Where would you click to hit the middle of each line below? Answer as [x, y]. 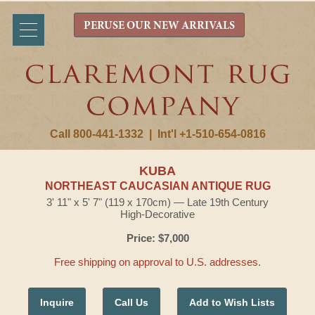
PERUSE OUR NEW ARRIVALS [159, 26]
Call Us [131, 302]
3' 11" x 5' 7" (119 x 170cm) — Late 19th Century [157, 202]
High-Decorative [157, 214]
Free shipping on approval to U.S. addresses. [157, 262]
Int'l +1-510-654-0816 [211, 134]
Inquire [57, 302]
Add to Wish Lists [232, 302]
